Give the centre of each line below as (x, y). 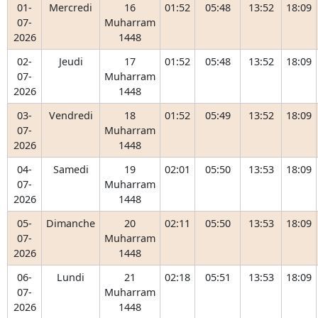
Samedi (71, 169)
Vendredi (71, 115)
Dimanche (71, 223)
